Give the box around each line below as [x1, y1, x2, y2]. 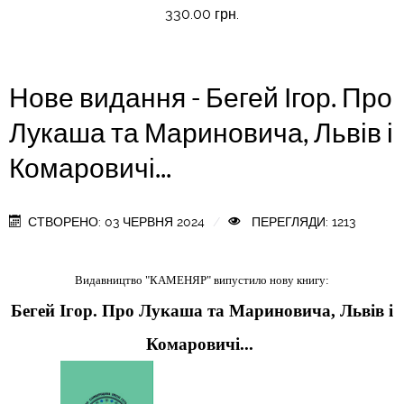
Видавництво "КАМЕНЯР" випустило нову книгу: [75, 273, 329, 287]
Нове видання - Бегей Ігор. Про [9, 82, 392, 113]
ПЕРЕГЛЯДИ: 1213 [247, 215, 355, 229]
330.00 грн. [165, 5, 239, 23]
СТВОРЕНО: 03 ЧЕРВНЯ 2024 [28, 215, 206, 229]
